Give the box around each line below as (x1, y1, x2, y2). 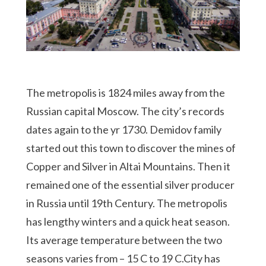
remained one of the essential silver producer (26, 178, 235, 191)
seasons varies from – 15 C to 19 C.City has (26, 251, 220, 265)
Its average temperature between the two (26, 233, 222, 246)
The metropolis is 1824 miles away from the (26, 85, 225, 99)
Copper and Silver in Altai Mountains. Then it (26, 159, 230, 173)
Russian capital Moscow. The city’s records (26, 104, 224, 118)
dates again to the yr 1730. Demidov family (26, 122, 221, 136)
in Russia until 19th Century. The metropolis (26, 196, 227, 210)
